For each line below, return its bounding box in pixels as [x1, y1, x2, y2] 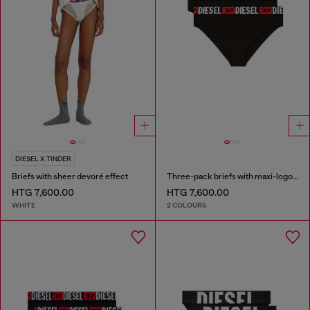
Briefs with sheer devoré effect [12, 172, 128, 182]
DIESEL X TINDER [15, 155, 71, 163]
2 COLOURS [166, 200, 206, 210]
